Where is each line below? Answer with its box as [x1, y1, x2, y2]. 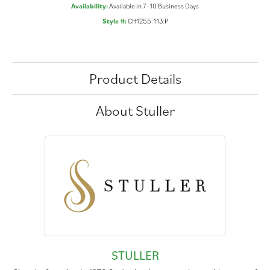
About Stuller [95, 101, 175, 121]
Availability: [71, 1, 108, 11]
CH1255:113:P [127, 16, 168, 26]
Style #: [102, 16, 127, 26]
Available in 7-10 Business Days [109, 1, 199, 11]
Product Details [89, 69, 181, 89]
